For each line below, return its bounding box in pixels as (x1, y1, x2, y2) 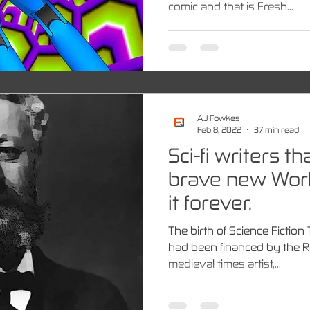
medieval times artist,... (168, 257, 281, 270)
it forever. (168, 190, 252, 214)
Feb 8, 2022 (197, 124, 241, 134)
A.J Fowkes (197, 113, 239, 122)
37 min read (254, 124, 299, 134)
